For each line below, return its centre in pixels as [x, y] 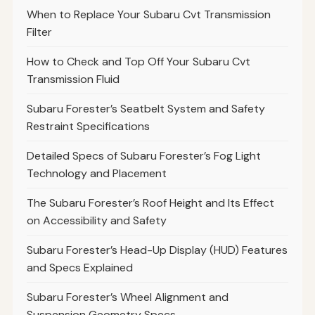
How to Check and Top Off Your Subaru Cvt [138, 62]
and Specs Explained [79, 268]
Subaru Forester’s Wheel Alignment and [127, 297]
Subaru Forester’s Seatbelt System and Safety [146, 109]
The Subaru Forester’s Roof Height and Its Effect [150, 203]
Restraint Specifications [88, 127]
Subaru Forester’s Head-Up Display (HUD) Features [157, 250]
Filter [39, 32]
